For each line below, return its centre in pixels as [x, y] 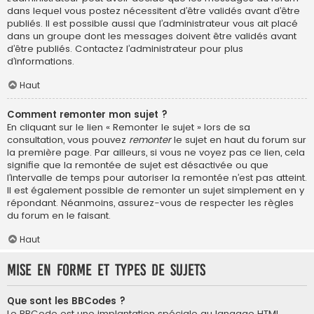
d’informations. [41, 62]
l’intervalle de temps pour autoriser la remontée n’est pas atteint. [157, 177]
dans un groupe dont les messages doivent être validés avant [152, 36]
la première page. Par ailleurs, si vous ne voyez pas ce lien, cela [156, 152]
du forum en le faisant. [59, 215]
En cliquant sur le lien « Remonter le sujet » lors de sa [129, 127]
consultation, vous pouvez [68, 139]
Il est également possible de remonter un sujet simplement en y [156, 190]
